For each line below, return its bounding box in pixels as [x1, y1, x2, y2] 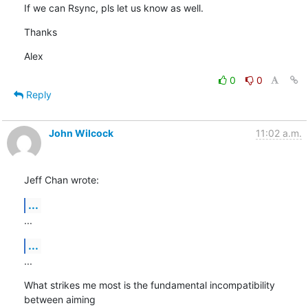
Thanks [23, 25, 57, 38]
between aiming [23, 293, 98, 305]
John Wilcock [48, 126, 113, 139]
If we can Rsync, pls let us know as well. [23, 1, 203, 14]
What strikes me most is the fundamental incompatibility [23, 278, 275, 291]
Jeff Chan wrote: [23, 173, 99, 186]
